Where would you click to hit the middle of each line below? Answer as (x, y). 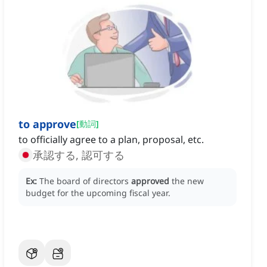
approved (150, 181)
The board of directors (85, 181)
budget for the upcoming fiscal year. (98, 193)
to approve (47, 124)
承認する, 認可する (79, 155)
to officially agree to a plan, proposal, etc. (111, 140)
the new (188, 181)
